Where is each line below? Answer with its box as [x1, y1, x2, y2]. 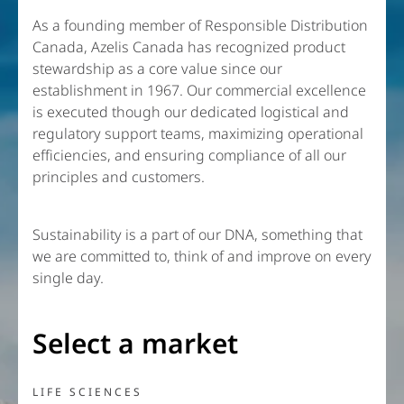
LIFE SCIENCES [32, 384, 142, 399]
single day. [32, 268, 104, 288]
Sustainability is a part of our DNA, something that [32, 225, 363, 244]
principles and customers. [32, 167, 205, 187]
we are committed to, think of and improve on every [32, 246, 372, 266]
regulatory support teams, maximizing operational [32, 124, 363, 143]
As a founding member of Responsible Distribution [32, 15, 368, 35]
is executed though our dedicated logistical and [32, 102, 349, 122]
